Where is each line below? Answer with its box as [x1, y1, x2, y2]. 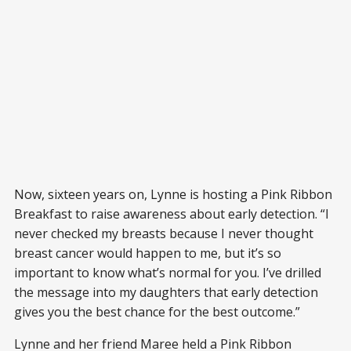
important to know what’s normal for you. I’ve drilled [14, 264, 321, 282]
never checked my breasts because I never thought [14, 225, 313, 243]
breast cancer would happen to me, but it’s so [14, 244, 281, 262]
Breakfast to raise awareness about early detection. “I [14, 205, 329, 223]
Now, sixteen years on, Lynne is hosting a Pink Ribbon [14, 186, 332, 204]
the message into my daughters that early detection [14, 284, 318, 302]
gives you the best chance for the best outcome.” [14, 303, 300, 321]
